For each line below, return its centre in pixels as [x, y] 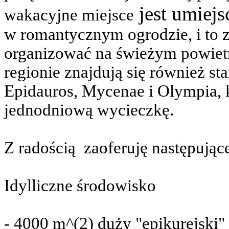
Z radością [40, 148]
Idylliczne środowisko [80, 186]
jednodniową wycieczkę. [89, 110]
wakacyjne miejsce [69, 15]
